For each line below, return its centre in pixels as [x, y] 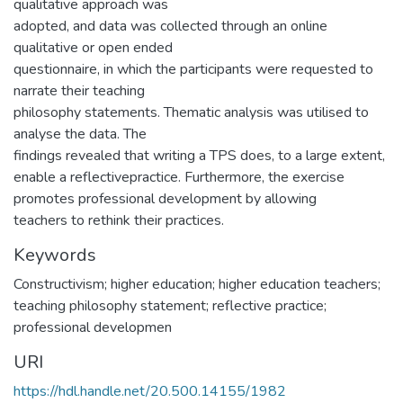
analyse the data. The [80, 134]
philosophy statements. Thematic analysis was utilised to [191, 112]
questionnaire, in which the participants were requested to [193, 69]
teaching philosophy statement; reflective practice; [170, 306]
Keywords [55, 255]
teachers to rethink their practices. [119, 220]
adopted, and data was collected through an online [170, 26]
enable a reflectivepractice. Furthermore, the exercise [179, 177]
